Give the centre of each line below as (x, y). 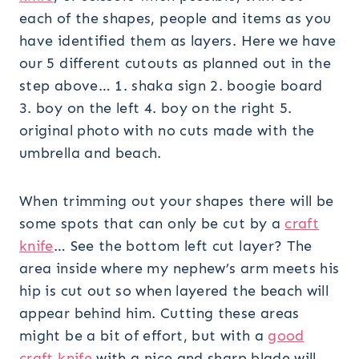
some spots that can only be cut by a (152, 223)
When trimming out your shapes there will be (177, 201)
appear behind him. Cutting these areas (159, 313)
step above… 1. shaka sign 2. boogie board (173, 85)
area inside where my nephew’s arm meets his (179, 268)
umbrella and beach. (91, 153)
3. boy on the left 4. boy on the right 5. (156, 108)
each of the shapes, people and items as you (175, 18)
